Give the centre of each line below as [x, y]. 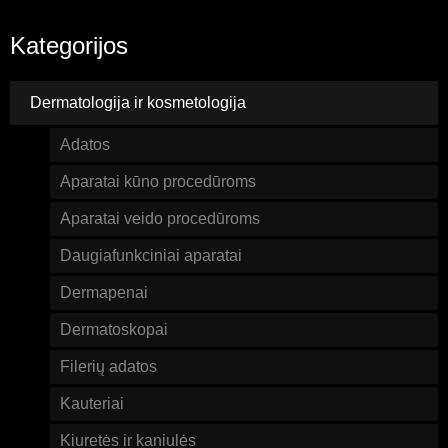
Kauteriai [92, 404]
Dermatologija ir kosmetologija [138, 103]
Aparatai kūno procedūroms [158, 182]
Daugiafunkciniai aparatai [151, 256]
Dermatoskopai [114, 330]
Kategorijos [69, 46]
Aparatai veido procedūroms [160, 219]
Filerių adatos [108, 367]
